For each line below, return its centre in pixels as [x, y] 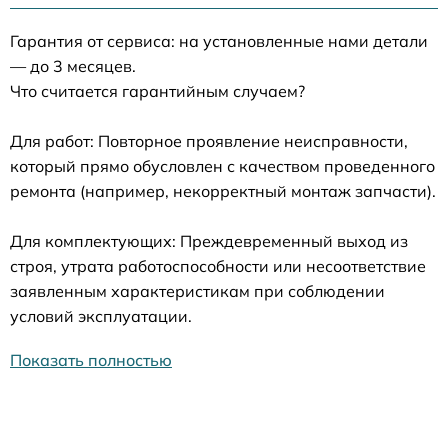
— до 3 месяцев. [73, 66]
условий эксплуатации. [101, 316]
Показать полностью [91, 360]
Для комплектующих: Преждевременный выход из [209, 241]
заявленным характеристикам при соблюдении [197, 291]
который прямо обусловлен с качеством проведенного [222, 166]
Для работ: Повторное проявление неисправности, [209, 141]
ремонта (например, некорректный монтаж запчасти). [223, 191]
